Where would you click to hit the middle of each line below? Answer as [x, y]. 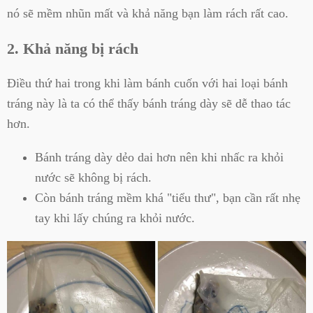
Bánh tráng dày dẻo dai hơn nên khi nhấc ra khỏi [159, 157]
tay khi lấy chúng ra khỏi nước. [115, 218]
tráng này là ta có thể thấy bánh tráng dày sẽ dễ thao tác [149, 104]
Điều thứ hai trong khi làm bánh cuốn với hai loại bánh [147, 83]
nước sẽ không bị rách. [93, 177]
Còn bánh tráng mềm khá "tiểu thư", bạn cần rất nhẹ [168, 197]
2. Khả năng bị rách [73, 48]
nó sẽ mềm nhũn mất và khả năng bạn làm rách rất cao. [148, 13]
